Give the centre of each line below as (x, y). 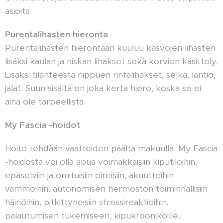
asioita (17, 11)
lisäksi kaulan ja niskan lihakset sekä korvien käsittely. (111, 61)
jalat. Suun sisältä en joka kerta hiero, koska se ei (103, 88)
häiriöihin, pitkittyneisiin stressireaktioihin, (87, 202)
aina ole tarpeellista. (45, 102)
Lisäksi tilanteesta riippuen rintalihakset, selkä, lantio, (110, 75)
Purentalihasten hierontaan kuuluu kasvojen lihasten (110, 48)
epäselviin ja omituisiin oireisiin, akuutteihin (89, 175)
